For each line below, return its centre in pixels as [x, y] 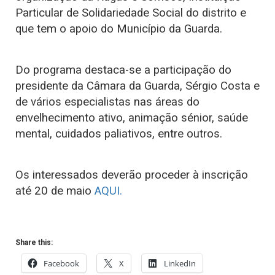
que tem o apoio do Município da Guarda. [119, 29]
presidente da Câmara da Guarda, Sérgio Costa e [137, 86]
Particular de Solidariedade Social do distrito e [131, 13]
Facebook [61, 263]
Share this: [34, 242]
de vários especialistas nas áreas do [107, 102]
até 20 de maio [55, 191]
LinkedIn [180, 263]
